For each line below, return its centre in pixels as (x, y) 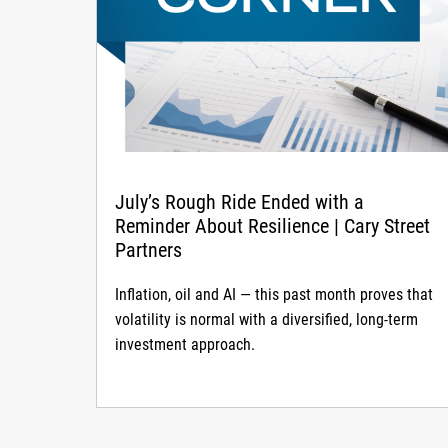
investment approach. (184, 344)
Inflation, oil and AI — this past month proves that (273, 294)
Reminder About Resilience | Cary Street (272, 225)
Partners (148, 249)
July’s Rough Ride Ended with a (239, 201)
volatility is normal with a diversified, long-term (266, 319)
